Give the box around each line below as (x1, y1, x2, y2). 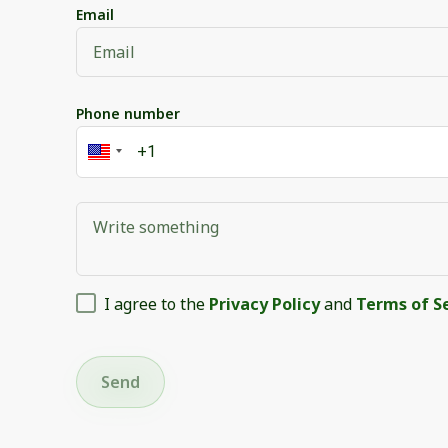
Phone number (76, 103, 180, 123)
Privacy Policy (209, 292, 320, 315)
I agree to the (104, 292, 205, 315)
